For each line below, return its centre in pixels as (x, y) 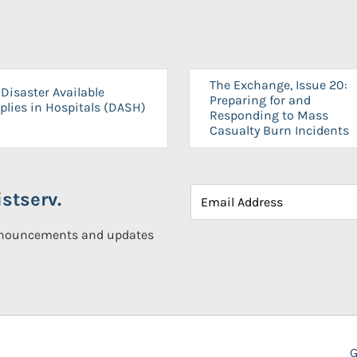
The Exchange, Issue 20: (279, 85)
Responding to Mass (269, 115)
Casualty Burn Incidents (279, 130)
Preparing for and (260, 100)
